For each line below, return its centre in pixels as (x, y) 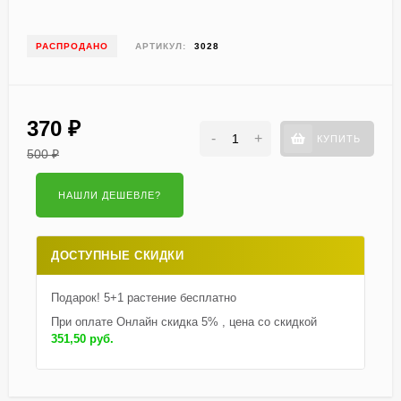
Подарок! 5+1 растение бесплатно (144, 298)
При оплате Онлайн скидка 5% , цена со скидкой (184, 322)
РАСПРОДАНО (72, 46)
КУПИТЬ (339, 138)
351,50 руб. (82, 339)
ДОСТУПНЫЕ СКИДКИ (117, 256)
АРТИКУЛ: (161, 46)
